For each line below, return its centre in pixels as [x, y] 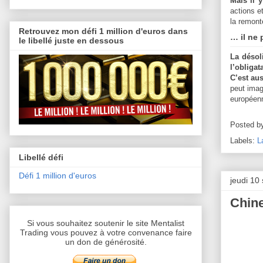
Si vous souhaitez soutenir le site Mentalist [106, 223]
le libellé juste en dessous [71, 40]
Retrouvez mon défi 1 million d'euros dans [103, 31]
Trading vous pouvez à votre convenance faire [106, 233]
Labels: [244, 140]
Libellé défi [41, 158]
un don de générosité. [106, 242]
